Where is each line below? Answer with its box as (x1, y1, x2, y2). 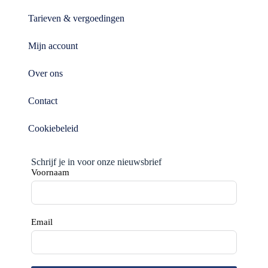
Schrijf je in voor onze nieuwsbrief (31, 157, 162, 167)
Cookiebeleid (28, 123, 78, 133)
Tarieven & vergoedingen (28, 13, 124, 23)
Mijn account (28, 41, 78, 51)
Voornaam (31, 167, 69, 177)
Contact (28, 96, 57, 106)
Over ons (28, 68, 63, 78)
